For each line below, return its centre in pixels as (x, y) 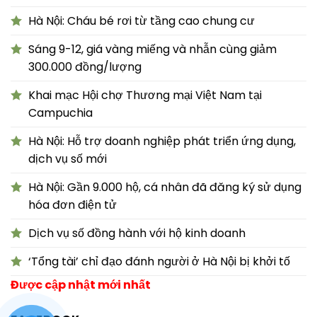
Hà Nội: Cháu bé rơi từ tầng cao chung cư (142, 21)
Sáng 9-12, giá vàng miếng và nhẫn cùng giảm (152, 49)
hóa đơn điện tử (73, 204)
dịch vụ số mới (68, 158)
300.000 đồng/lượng (85, 67)
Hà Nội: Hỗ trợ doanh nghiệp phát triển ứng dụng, (162, 141)
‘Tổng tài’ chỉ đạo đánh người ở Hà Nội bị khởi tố (159, 261)
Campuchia (60, 113)
